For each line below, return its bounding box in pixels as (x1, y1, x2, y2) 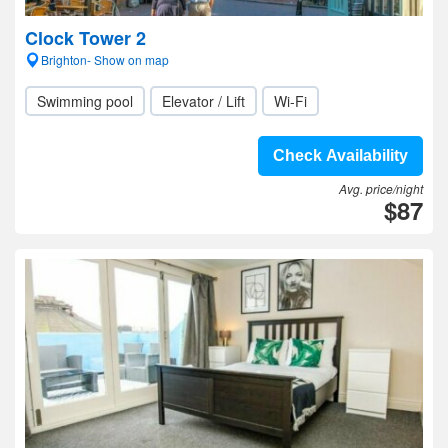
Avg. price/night (339, 180, 423, 197)
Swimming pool (37, 91, 133, 111)
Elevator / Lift (162, 91, 245, 111)
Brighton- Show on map (41, 51, 169, 68)
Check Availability (273, 147, 408, 164)
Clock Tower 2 (25, 25, 146, 51)
